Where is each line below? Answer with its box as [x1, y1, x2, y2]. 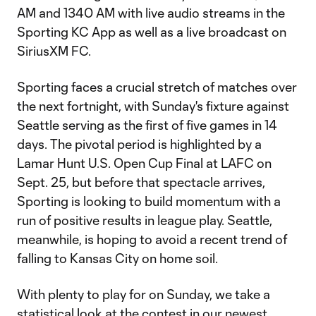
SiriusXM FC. [17, 43, 91, 59]
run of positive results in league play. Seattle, [17, 212, 272, 228]
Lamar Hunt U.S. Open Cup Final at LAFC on [17, 155, 272, 171]
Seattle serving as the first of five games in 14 [17, 117, 277, 133]
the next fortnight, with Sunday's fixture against [17, 98, 289, 114]
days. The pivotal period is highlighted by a [17, 136, 262, 152]
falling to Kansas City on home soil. [17, 250, 218, 266]
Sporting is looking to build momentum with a [17, 193, 281, 209]
